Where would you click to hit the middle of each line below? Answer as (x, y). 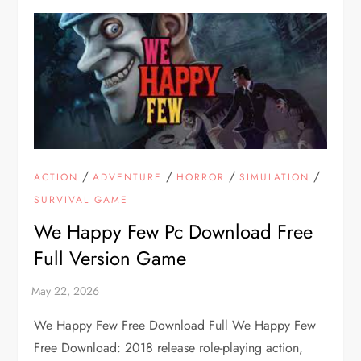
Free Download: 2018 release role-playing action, (169, 348)
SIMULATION (275, 178)
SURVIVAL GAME (81, 200)
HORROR (201, 178)
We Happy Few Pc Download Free (174, 232)
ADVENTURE (128, 178)
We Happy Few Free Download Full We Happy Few (175, 326)
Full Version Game (110, 259)
